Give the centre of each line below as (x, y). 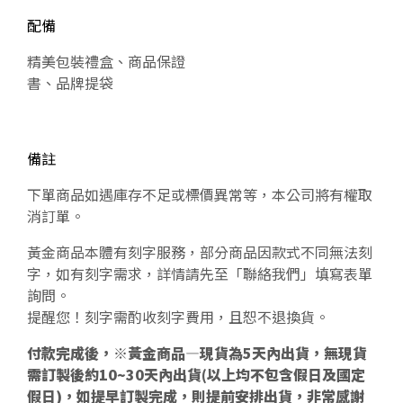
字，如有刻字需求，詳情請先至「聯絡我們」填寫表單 (200, 273)
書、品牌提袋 (70, 82)
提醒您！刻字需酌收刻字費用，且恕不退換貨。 (178, 316)
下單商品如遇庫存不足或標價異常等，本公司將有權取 (200, 194)
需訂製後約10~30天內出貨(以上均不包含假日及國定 (196, 374)
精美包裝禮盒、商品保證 (106, 61)
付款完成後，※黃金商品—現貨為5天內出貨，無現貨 (197, 352)
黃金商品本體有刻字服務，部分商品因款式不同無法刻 (200, 251)
